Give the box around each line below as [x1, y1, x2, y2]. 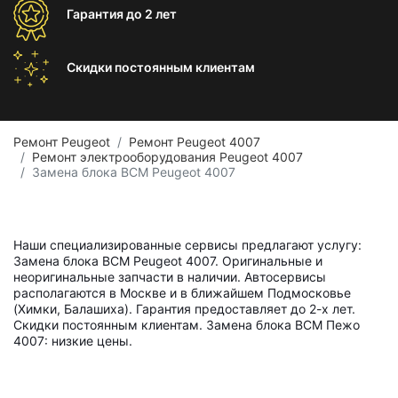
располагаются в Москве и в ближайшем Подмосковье [13, 285, 351, 300]
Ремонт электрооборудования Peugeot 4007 [32, 149, 303, 164]
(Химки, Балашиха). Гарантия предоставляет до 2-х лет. [13, 301, 355, 316]
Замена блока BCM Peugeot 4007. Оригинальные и [13, 253, 322, 268]
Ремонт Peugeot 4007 [129, 134, 260, 149]
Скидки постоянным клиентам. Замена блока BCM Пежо [13, 317, 360, 332]
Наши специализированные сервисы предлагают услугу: [13, 237, 362, 252]
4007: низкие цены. [13, 333, 132, 348]
